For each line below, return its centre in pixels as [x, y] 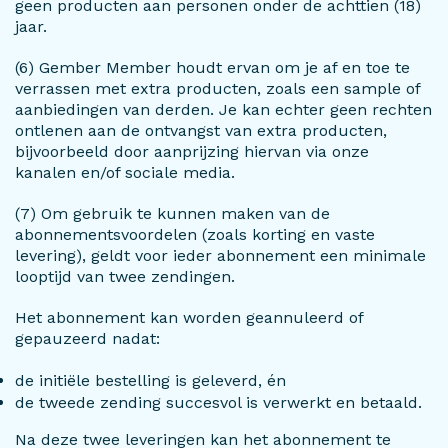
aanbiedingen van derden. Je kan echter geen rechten [223, 109]
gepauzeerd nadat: [87, 338]
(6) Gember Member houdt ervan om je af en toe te [212, 67]
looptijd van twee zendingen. [125, 276]
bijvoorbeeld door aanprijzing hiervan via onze [192, 151]
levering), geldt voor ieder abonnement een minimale [220, 255]
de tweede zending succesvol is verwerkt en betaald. [218, 402]
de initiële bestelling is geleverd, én [150, 380]
